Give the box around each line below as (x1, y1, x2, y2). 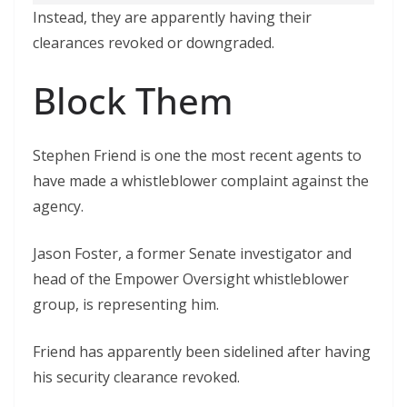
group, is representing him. (33, 294, 219, 314)
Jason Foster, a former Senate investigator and (33, 243, 352, 263)
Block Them (33, 75, 233, 125)
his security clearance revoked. (33, 367, 240, 387)
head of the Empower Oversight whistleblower (33, 269, 349, 289)
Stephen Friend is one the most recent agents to (33, 145, 362, 165)
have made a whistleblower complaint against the (33, 171, 369, 191)
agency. (33, 196, 84, 216)
